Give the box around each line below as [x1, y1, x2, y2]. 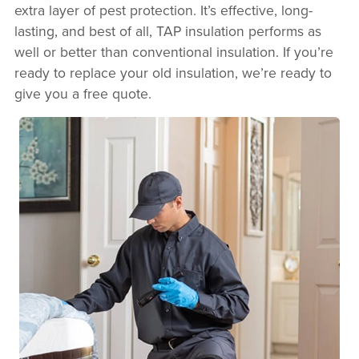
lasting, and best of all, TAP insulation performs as [14, 21, 321, 42]
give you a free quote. [14, 83, 151, 104]
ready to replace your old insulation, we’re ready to [14, 63, 332, 83]
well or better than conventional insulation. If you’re [14, 42, 333, 63]
